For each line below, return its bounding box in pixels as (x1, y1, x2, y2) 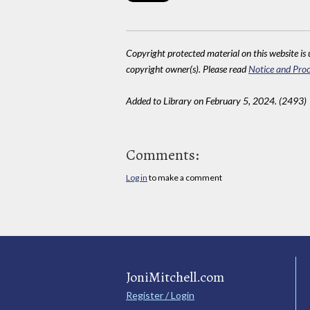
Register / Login (126, 289, 194, 301)
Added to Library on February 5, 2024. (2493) (126, 95, 307, 107)
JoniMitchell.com (126, 267, 224, 286)
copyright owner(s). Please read (126, 63, 248, 75)
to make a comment (147, 172, 222, 183)
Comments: (126, 144, 199, 165)
